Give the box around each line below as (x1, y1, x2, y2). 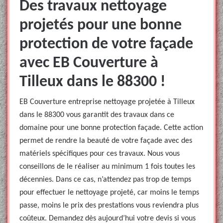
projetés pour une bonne (19, 17, 182, 33)
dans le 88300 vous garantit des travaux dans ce (19, 111, 174, 119)
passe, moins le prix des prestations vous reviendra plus (19, 202, 199, 210)
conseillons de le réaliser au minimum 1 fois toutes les (19, 163, 195, 171)
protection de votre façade (19, 36, 193, 52)
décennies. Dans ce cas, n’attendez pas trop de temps (19, 176, 191, 184)
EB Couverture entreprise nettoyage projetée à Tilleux (19, 98, 195, 106)
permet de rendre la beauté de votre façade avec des (19, 137, 192, 145)
